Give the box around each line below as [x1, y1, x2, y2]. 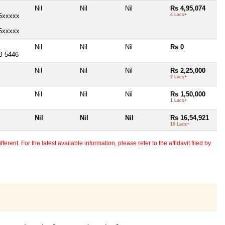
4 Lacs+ [170, 12, 187, 17]
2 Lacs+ [170, 74, 187, 79]
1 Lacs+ [170, 97, 187, 103]
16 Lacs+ [170, 121, 189, 127]
